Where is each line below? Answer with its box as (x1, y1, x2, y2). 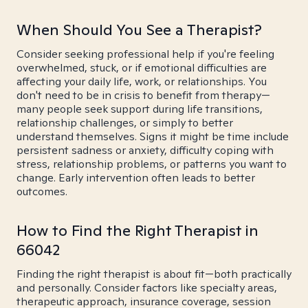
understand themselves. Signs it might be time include (16, 129, 289, 144)
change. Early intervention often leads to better (16, 170, 255, 185)
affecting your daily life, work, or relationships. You (16, 74, 267, 89)
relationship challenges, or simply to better (16, 115, 233, 130)
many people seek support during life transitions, (16, 102, 263, 116)
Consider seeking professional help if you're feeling (16, 47, 274, 61)
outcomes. (16, 184, 67, 199)
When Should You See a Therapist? (16, 20, 262, 39)
